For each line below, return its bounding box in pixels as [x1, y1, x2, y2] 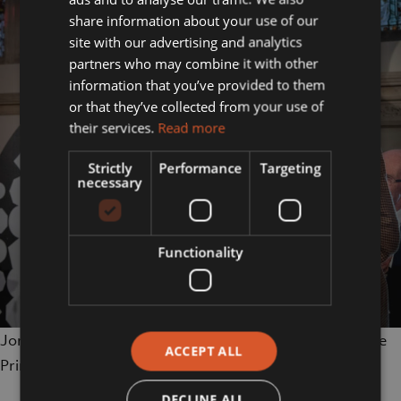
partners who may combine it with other [69, 54, 319, 73]
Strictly [88, 158, 132, 177]
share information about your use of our [69, 11, 319, 30]
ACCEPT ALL [165, 342, 243, 360]
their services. [69, 118, 158, 137]
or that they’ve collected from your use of [69, 97, 324, 115]
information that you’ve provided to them [69, 75, 326, 94]
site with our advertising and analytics [69, 32, 303, 51]
